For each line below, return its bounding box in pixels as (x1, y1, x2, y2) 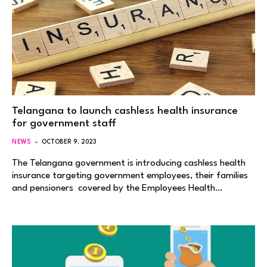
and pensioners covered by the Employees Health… (12, 183, 222, 193)
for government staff (12, 118, 116, 129)
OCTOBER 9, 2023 (42, 138, 97, 145)
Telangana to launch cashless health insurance (12, 105, 238, 116)
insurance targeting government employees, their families (12, 170, 248, 181)
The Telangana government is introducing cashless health (12, 158, 246, 168)
